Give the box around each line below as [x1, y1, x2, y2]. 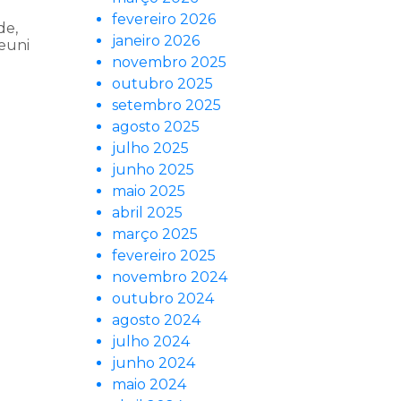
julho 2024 [112, 333, 190, 351]
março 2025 [112, 226, 198, 243]
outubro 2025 [112, 75, 213, 93]
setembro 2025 [112, 97, 221, 115]
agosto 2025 [112, 118, 200, 136]
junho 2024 [112, 354, 195, 372]
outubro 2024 [112, 290, 214, 308]
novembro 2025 [112, 54, 226, 72]
